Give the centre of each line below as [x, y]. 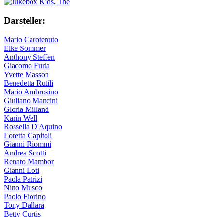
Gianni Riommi [28, 144]
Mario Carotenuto [31, 39]
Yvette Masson [26, 74]
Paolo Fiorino [25, 196]
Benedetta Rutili [29, 83]
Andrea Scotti [25, 153]
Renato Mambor [29, 161]
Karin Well [21, 118]
